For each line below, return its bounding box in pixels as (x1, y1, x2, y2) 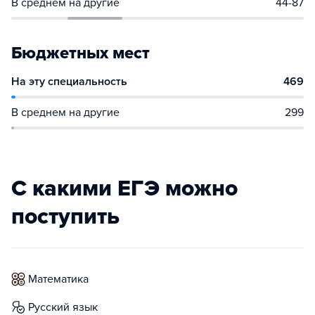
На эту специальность (11, 75, 127, 89)
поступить (11, 203, 120, 230)
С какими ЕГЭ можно (11, 175, 238, 202)
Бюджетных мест (11, 43, 150, 63)
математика (37, 272, 89, 286)
